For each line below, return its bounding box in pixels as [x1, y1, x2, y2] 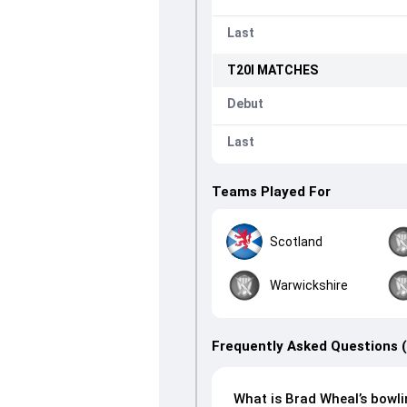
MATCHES [253, 63, 318, 77]
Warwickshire [269, 277, 348, 293]
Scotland [269, 233, 323, 249]
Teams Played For [211, 184, 331, 200]
